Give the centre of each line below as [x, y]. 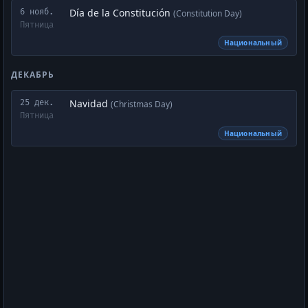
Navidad [90, 103]
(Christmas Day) [142, 104]
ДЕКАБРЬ [33, 75]
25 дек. [37, 103]
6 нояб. [37, 12]
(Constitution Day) [208, 13]
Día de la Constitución [121, 13]
